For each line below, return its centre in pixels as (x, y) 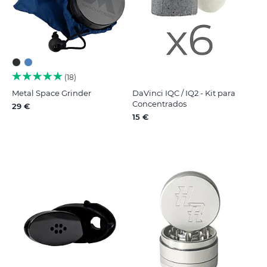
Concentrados (159, 103)
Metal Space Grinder (52, 93)
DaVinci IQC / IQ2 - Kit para (184, 93)
